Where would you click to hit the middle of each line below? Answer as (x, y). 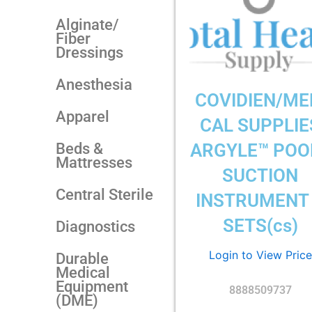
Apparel (83, 116)
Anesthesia (94, 84)
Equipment (92, 286)
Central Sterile (104, 194)
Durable (82, 258)
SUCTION (260, 175)
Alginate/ (87, 24)
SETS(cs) (260, 225)
